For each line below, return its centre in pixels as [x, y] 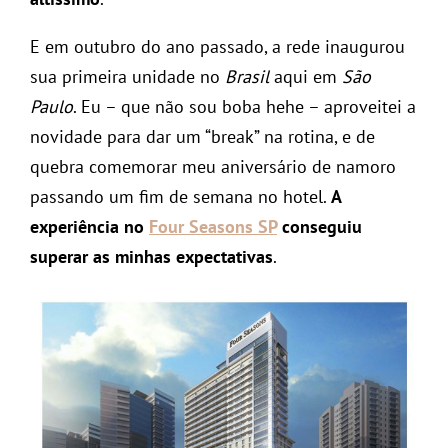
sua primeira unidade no [127, 77]
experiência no [89, 227]
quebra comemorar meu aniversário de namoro [213, 167]
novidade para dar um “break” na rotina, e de [202, 137]
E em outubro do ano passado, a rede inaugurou [217, 47]
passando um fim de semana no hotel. [180, 197]
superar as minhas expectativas [151, 257]
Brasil [247, 77]
